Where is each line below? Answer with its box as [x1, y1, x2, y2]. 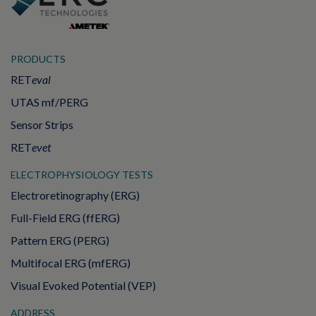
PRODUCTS [11, 53, 66, 65]
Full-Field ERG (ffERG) [11, 211, 120, 224]
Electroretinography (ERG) [11, 188, 140, 202]
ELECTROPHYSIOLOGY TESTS [11, 169, 153, 181]
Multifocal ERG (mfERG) [11, 256, 130, 269]
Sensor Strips [11, 118, 73, 131]
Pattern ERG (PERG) [11, 233, 109, 247]
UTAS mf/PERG [11, 95, 88, 109]
